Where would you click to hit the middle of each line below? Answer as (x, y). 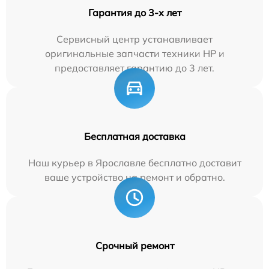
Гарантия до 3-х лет (134, 12)
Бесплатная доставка (134, 136)
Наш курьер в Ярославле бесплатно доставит (134, 162)
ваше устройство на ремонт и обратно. (134, 177)
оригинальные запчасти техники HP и (134, 53)
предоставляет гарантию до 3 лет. (134, 68)
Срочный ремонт (134, 245)
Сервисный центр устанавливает (134, 39)
